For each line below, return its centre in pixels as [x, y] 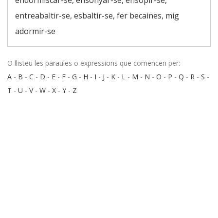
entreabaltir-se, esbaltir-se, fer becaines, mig [97, 16]
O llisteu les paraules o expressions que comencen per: [94, 63]
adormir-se [35, 31]
